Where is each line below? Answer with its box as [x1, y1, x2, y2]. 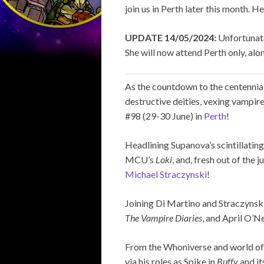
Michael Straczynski [125, 168, 207, 180]
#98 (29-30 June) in [125, 110, 204, 121]
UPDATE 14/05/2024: [125, 31, 216, 43]
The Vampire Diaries [125, 212, 202, 223]
